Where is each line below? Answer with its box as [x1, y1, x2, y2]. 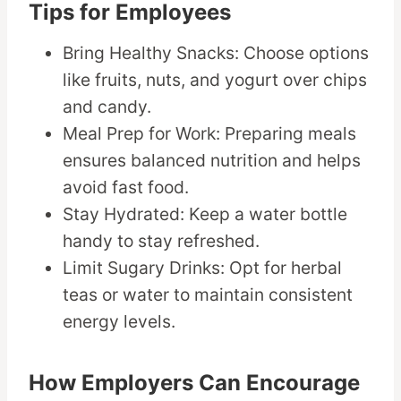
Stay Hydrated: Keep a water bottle [63, 203, 348, 226]
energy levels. [63, 311, 176, 333]
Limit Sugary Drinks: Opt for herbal [63, 257, 343, 279]
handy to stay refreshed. [63, 230, 260, 252]
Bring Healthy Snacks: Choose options [63, 42, 370, 64]
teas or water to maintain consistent [63, 284, 354, 306]
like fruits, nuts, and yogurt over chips [63, 69, 368, 91]
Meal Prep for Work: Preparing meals [63, 123, 357, 145]
